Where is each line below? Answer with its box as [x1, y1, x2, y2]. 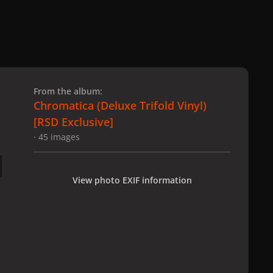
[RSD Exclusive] [34, 115, 113, 130]
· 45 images [34, 131, 80, 143]
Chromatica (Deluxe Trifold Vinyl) [34, 98, 207, 113]
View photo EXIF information [73, 174, 192, 186]
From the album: [34, 85, 102, 97]
